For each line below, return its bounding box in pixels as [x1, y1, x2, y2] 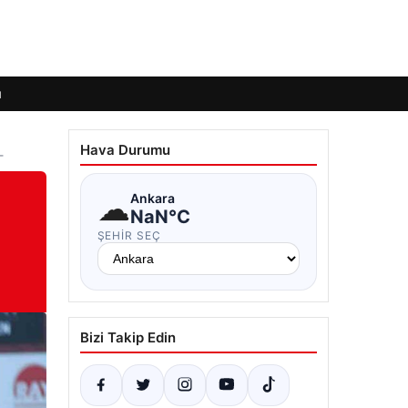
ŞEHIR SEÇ [97, 229, 162, 242]
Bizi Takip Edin [79, 329, 176, 346]
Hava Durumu [79, 141, 170, 158]
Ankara [129, 189, 175, 206]
